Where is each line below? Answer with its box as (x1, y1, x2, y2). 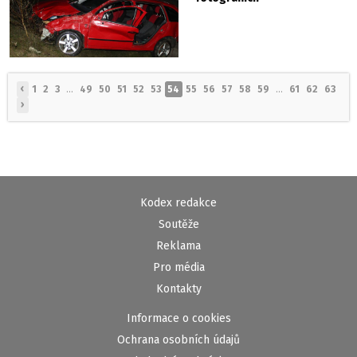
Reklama (156, 239, 201, 253)
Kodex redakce (140, 196, 217, 210)
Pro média (152, 261, 205, 275)
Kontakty (155, 282, 202, 296)
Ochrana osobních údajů (117, 333, 240, 347)
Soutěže (158, 218, 199, 232)
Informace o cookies (126, 312, 231, 326)
